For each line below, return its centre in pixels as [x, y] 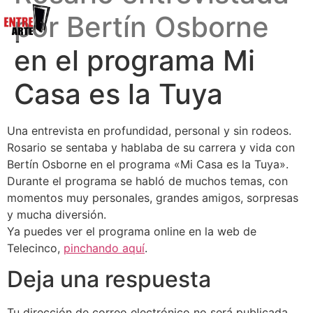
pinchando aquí [104, 248]
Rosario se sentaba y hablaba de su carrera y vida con [151, 148]
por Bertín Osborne [141, 27]
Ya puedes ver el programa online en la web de [132, 232]
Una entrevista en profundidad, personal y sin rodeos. [149, 131]
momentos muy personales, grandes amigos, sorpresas [153, 198]
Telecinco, [35, 248]
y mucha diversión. [57, 215]
